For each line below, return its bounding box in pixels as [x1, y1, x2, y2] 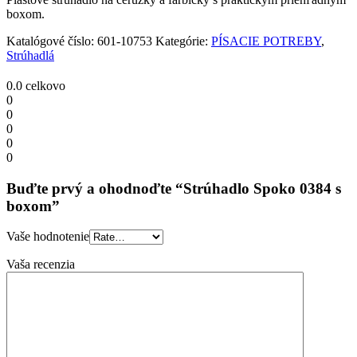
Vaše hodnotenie [6, 229, 89, 244]
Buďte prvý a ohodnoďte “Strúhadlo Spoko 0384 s [6, 179, 341, 197]
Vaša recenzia [6, 257, 75, 272]
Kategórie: [155, 33, 211, 48]
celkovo [22, 78, 65, 92]
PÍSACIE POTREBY [211, 33, 321, 48]
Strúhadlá [6, 48, 54, 62]
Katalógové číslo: [6, 33, 97, 48]
